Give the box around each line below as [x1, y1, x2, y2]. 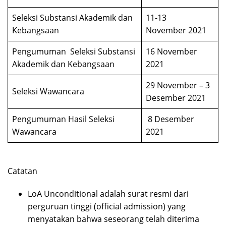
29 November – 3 [146, 80, 210, 91]
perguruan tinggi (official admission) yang [28, 201, 186, 212]
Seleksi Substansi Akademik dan [12, 12, 133, 24]
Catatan [8, 165, 37, 177]
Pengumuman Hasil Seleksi [12, 114, 115, 125]
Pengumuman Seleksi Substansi [12, 46, 135, 58]
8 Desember [146, 114, 194, 125]
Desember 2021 [146, 92, 206, 104]
